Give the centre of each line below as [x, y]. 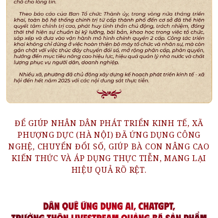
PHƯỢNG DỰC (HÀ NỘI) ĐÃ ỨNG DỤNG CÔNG [109, 135]
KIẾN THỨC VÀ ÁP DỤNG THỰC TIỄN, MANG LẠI [109, 158]
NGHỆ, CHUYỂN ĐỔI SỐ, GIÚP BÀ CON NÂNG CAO [109, 147]
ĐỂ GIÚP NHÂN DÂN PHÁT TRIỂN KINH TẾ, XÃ [109, 123]
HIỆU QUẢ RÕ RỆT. [109, 170]
